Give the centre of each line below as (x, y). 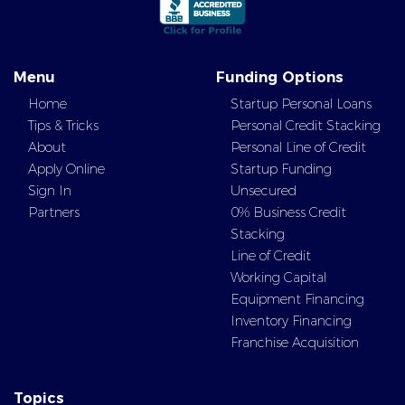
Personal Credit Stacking (306, 126)
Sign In (50, 191)
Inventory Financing (291, 321)
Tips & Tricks (63, 126)
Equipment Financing (297, 299)
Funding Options (280, 77)
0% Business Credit (288, 212)
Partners (54, 212)
